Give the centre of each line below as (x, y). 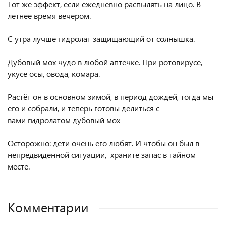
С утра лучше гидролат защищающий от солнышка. (101, 39)
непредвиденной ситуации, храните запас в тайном (102, 155)
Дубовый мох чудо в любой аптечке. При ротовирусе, (105, 62)
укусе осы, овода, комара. (54, 73)
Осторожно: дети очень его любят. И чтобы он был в (103, 143)
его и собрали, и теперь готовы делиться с (83, 108)
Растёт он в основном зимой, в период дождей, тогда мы (110, 97)
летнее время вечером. (49, 15)
